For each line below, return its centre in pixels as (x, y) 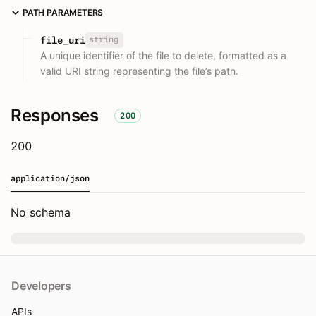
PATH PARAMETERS (63, 12)
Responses (55, 116)
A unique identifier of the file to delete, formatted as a (163, 56)
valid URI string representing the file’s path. (139, 71)
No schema (41, 213)
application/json (50, 179)
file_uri (63, 41)
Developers (41, 286)
